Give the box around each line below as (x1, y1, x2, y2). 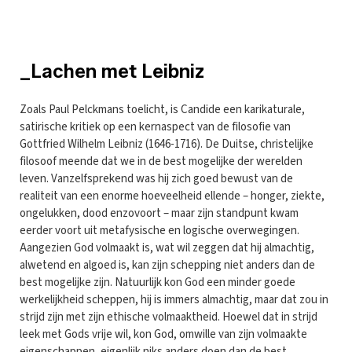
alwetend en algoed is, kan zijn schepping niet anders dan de (20, 256, 315, 273)
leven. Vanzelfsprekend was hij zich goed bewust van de (20, 170, 293, 187)
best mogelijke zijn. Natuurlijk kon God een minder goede (20, 273, 295, 291)
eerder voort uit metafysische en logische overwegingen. (20, 222, 299, 239)
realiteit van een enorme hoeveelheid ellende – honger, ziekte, (20, 187, 324, 204)
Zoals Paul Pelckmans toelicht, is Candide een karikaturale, (20, 101, 305, 118)
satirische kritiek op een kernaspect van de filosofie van (20, 118, 291, 135)
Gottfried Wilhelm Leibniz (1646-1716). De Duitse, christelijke (20, 135, 313, 152)
